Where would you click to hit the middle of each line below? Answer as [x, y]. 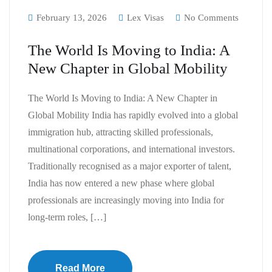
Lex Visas [144, 18]
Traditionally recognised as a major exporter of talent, [130, 166]
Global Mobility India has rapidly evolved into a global [133, 115]
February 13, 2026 [72, 18]
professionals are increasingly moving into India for [126, 200]
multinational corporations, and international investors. [131, 149]
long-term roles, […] [67, 217]
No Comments [210, 18]
